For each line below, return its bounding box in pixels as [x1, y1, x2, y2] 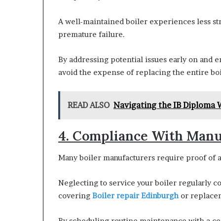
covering [58, 191, 92, 201]
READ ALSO [68, 100, 110, 110]
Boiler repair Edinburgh [92, 191, 179, 201]
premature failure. [58, 29, 125, 39]
